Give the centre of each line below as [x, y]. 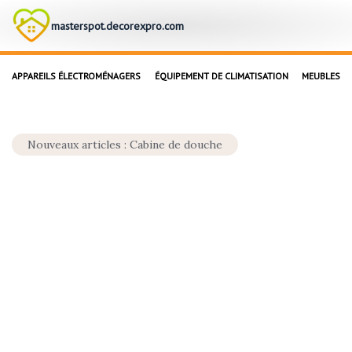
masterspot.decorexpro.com [117, 26]
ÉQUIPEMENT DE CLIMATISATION [221, 76]
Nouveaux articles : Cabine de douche [125, 145]
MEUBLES [321, 76]
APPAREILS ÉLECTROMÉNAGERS [76, 76]
